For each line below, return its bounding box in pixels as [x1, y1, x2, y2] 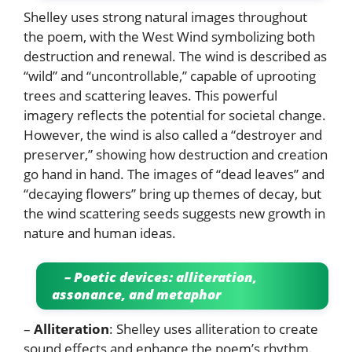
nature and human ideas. [24, 223, 179, 242]
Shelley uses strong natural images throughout [24, 7, 307, 26]
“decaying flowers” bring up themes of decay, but [24, 184, 321, 203]
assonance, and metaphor [52, 285, 221, 304]
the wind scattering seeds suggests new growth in [24, 203, 325, 222]
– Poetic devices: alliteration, [52, 268, 257, 287]
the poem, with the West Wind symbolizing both [24, 27, 315, 46]
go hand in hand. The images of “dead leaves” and [24, 164, 324, 183]
